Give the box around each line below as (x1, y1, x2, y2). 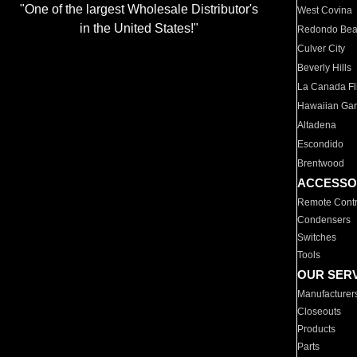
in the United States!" (79, 22, 198, 36)
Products (297, 324, 336, 335)
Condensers (297, 214, 351, 226)
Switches (297, 232, 337, 243)
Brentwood (297, 158, 345, 169)
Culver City (297, 43, 346, 54)
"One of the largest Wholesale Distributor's (19, 2, 258, 17)
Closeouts (297, 306, 342, 317)
